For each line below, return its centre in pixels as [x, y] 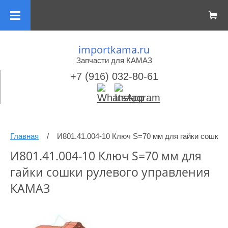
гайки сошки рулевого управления [110, 172]
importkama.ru [114, 50]
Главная [24, 136]
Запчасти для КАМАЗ [114, 60]
